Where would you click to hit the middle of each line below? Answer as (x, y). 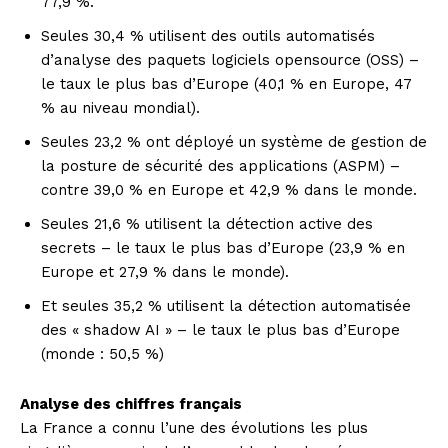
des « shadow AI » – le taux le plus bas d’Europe (220, 330)
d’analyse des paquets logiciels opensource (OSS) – (230, 60)
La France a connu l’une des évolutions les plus (194, 428)
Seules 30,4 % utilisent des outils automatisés (208, 36)
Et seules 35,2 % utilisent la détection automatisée (226, 306)
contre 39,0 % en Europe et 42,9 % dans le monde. (229, 190)
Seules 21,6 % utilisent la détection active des (207, 224)
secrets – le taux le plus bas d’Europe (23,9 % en (223, 248)
